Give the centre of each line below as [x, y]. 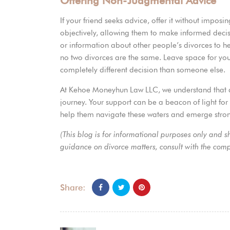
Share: [73, 187]
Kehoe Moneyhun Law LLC [113, 90]
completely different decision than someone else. [143, 70]
